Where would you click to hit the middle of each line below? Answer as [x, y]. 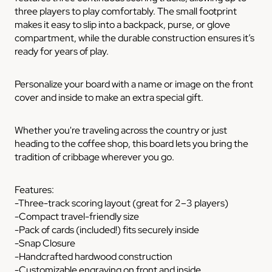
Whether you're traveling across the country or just [121, 130]
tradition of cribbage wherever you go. [94, 157]
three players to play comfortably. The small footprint [126, 11]
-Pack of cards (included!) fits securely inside [107, 229]
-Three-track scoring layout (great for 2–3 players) [121, 203]
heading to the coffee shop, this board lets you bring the [131, 143]
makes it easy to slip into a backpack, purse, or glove [122, 24]
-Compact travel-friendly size [77, 216]
